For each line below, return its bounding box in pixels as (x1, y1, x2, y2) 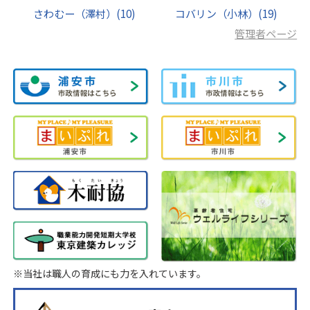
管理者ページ (235, 26, 298, 42)
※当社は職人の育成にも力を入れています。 (12, 266, 206, 281)
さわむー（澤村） (33, 6, 116, 21)
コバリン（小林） (175, 6, 259, 21)
